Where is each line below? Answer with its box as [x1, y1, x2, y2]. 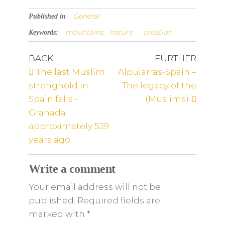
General [72, 12, 99, 21]
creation [143, 28, 172, 37]
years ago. [28, 135, 72, 145]
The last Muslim [36, 67, 105, 77]
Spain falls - [28, 94, 78, 104]
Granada [28, 107, 66, 118]
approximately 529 [28, 121, 109, 131]
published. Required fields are [28, 195, 160, 205]
